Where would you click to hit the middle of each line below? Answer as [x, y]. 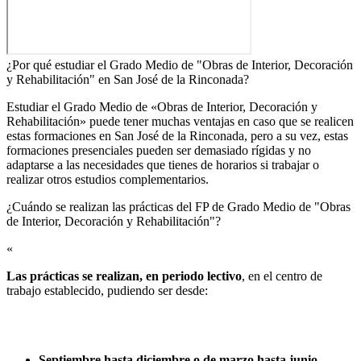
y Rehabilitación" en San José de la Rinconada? [128, 79]
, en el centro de [282, 276]
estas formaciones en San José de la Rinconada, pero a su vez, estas [177, 135]
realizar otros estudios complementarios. [109, 179]
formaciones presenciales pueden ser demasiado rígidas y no [159, 150]
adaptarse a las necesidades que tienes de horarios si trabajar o [163, 164]
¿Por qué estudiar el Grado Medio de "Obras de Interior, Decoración [180, 64]
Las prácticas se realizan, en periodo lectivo [124, 276]
